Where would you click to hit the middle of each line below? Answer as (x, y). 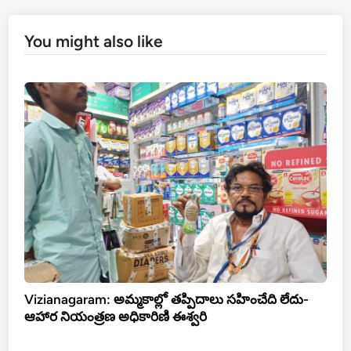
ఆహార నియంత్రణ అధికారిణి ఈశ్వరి (116, 317)
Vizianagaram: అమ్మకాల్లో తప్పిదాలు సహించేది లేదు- (167, 300)
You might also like (94, 41)
